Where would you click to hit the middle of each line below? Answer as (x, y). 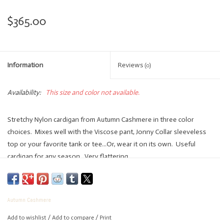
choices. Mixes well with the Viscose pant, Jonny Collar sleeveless (107, 132)
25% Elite (21, 208)
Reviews (131, 65)
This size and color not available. (93, 93)
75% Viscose (26, 191)
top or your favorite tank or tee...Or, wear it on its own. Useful (101, 144)
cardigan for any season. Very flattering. (69, 157)
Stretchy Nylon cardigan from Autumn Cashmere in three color (101, 120)
